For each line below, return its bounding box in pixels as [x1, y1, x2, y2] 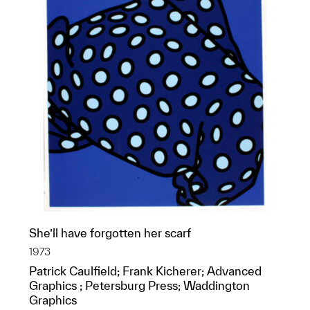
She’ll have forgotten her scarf [29, 226, 191, 239]
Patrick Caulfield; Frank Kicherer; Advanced [29, 264, 262, 277]
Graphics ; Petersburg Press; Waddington [29, 279, 250, 292]
